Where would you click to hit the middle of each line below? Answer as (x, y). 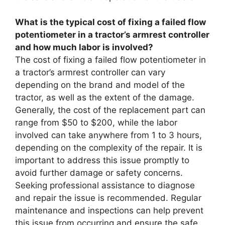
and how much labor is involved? (84, 47)
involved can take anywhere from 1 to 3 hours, (108, 135)
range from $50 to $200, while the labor (96, 123)
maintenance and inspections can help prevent (109, 210)
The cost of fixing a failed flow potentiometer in (110, 60)
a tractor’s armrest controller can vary (90, 72)
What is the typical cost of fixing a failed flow (110, 22)
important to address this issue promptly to (102, 160)
